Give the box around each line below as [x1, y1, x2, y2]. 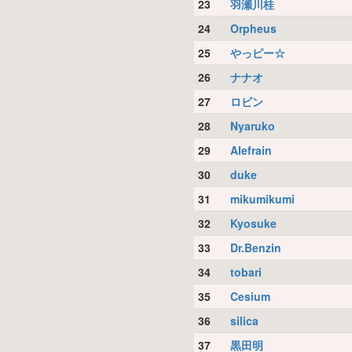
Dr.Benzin [229, 240, 281, 255]
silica [229, 313, 258, 328]
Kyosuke [229, 215, 277, 231]
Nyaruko [229, 118, 275, 134]
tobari [229, 264, 262, 280]
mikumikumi [229, 191, 295, 207]
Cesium [229, 288, 270, 304]
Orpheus [229, 20, 277, 36]
